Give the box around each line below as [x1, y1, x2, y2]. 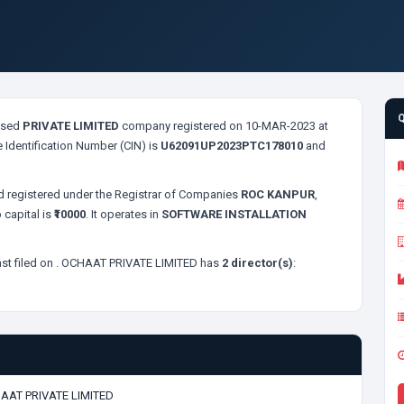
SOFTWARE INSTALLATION [161, 207, 307, 221]
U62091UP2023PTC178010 [161, 139, 303, 152]
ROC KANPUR [241, 188, 315, 201]
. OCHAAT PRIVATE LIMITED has [56, 256, 222, 270]
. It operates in [86, 207, 161, 221]
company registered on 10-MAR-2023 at [119, 119, 328, 133]
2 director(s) [222, 256, 293, 270]
